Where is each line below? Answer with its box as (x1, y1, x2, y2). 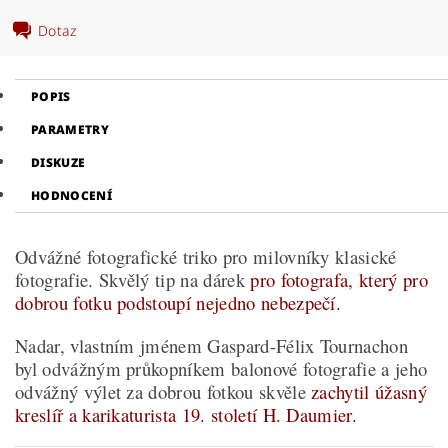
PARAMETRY (31, 121, 109, 138)
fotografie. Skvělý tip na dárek (15, 267, 251, 292)
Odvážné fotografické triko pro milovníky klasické (15, 244, 397, 269)
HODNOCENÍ (31, 187, 112, 204)
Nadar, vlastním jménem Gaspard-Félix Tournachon (15, 333, 409, 358)
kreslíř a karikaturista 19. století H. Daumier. (15, 402, 358, 427)
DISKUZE (31, 154, 86, 171)
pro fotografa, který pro (250, 267, 428, 292)
